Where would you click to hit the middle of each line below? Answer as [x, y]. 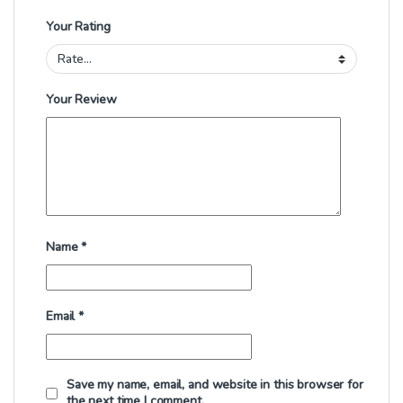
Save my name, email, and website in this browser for [215, 385]
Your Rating [78, 27]
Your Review [81, 99]
